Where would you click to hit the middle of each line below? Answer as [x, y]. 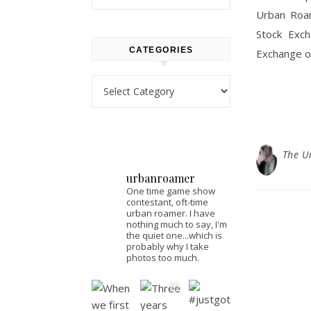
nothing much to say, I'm [177, 224]
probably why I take [168, 246]
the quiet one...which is [174, 235]
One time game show [171, 191]
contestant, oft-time [167, 202]
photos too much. [163, 258]
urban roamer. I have [171, 213]
